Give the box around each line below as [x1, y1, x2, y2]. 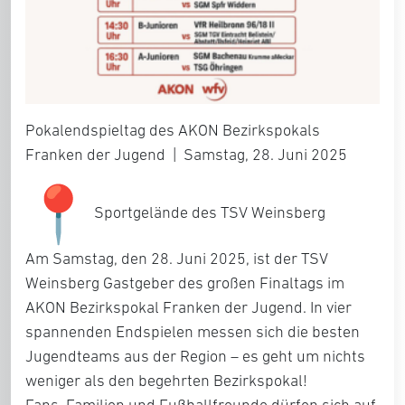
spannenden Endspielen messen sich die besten [25, 323, 360, 342]
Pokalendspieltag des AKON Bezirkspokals [25, 121, 320, 140]
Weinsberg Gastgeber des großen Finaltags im [25, 274, 344, 293]
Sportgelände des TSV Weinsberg [90, 203, 325, 222]
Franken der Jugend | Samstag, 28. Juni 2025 [25, 146, 347, 165]
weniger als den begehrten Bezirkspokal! [25, 372, 307, 391]
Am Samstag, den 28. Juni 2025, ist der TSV [25, 250, 328, 268]
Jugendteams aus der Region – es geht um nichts [25, 347, 365, 366]
